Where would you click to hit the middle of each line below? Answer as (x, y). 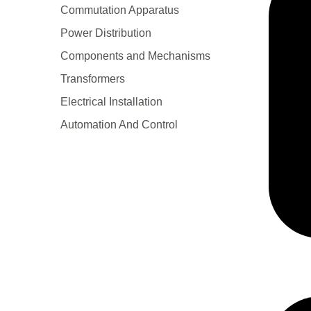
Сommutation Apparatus (120, 10)
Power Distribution (106, 33)
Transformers (93, 79)
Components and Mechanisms (135, 56)
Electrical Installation (111, 102)
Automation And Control (119, 125)
